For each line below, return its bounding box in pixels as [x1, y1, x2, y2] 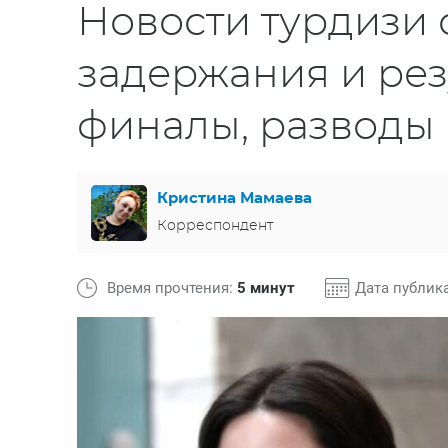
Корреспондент [157, 218, 273, 233]
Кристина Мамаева [157, 190, 312, 206]
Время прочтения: [107, 279, 237, 297]
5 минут [237, 279, 295, 297]
